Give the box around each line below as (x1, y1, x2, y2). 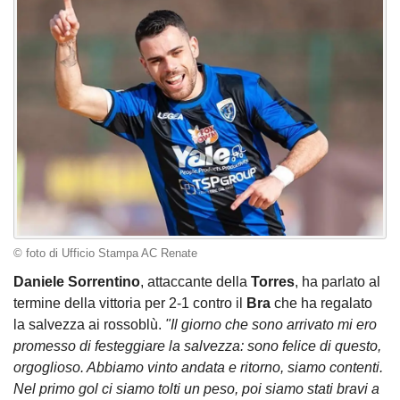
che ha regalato (271, 295, 372, 311)
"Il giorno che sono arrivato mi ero (165, 316, 377, 332)
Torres (251, 273, 295, 289)
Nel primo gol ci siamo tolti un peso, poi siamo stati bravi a (13, 380, 379, 396)
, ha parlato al (295, 273, 380, 289)
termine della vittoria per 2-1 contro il (13, 295, 246, 311)
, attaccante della (140, 273, 251, 289)
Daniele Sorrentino (13, 273, 140, 289)
